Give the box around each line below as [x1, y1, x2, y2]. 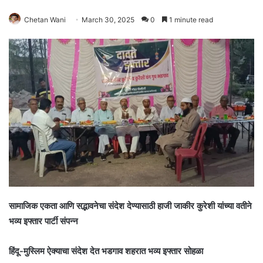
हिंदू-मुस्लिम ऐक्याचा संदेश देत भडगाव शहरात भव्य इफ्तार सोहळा [9, 245, 203, 257]
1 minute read [167, 15, 213, 25]
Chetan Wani [24, 15, 66, 25]
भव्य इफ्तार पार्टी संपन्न [9, 215, 78, 227]
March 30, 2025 [82, 15, 134, 25]
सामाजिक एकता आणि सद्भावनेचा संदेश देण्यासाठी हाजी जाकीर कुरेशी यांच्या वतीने [9, 200, 252, 211]
